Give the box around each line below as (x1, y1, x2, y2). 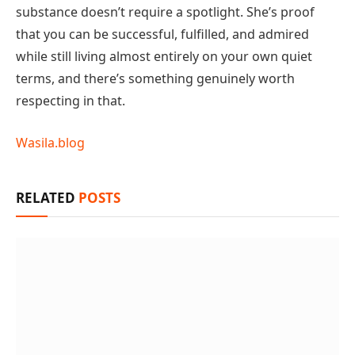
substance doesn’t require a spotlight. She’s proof (16, 2, 315, 21)
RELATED (16, 188, 78, 207)
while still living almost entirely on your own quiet (16, 47, 312, 65)
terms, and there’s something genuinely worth (16, 69, 295, 87)
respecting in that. (16, 91, 125, 109)
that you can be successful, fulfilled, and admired (16, 25, 309, 43)
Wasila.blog (16, 133, 85, 151)
